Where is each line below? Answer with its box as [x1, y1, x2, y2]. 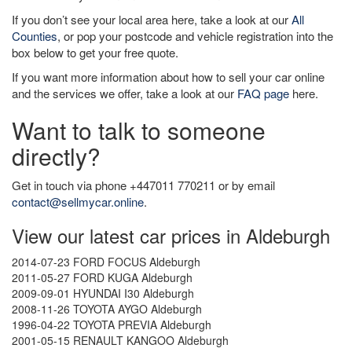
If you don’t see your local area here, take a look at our [12, 11, 291, 27]
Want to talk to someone [12, 113, 266, 147]
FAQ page [237, 85, 289, 101]
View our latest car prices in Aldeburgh [12, 222, 330, 249]
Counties [12, 27, 57, 44]
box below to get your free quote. [12, 44, 178, 60]
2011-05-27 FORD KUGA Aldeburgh [12, 269, 192, 285]
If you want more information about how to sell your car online [12, 68, 324, 85]
